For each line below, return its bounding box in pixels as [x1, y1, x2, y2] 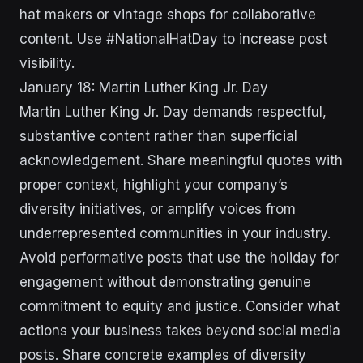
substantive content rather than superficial [19, 128, 297, 144]
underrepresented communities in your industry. [19, 225, 331, 241]
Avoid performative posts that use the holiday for [19, 250, 339, 266]
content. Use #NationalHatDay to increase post [19, 31, 327, 47]
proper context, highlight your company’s [19, 177, 288, 193]
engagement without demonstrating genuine [19, 274, 311, 290]
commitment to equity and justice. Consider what [19, 298, 340, 314]
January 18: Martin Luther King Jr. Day [19, 79, 268, 96]
